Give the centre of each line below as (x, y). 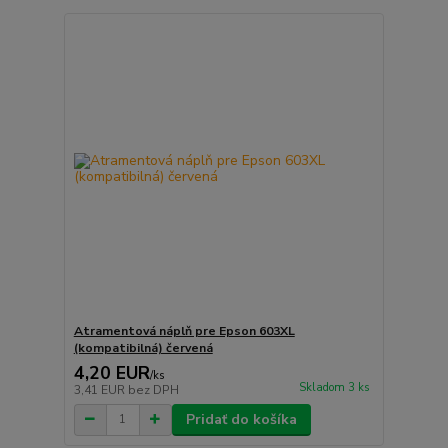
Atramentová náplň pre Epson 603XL (184, 330)
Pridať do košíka (241, 419)
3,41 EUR (100, 389)
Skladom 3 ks (334, 388)
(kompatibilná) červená (143, 347)
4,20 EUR (111, 372)
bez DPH (153, 389)
